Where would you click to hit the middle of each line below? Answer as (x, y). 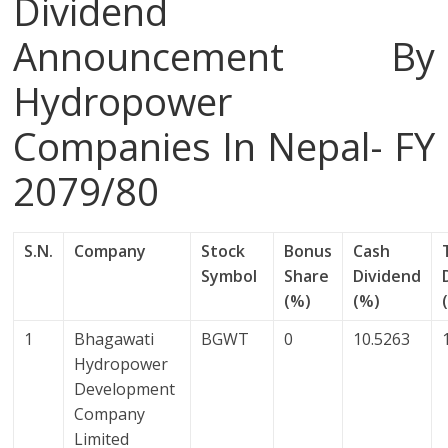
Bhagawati (114, 339)
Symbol (229, 276)
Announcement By (224, 56)
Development (125, 389)
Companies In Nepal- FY (224, 146)
